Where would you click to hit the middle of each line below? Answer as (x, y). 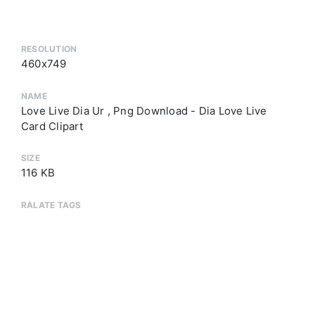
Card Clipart (52, 126)
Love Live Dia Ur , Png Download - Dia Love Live (144, 110)
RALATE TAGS (51, 205)
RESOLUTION (49, 49)
